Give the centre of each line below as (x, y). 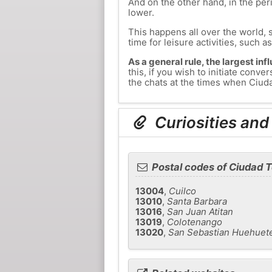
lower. (141, 13)
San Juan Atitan (200, 211)
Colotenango (194, 222)
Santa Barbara (197, 201)
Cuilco (182, 191)
